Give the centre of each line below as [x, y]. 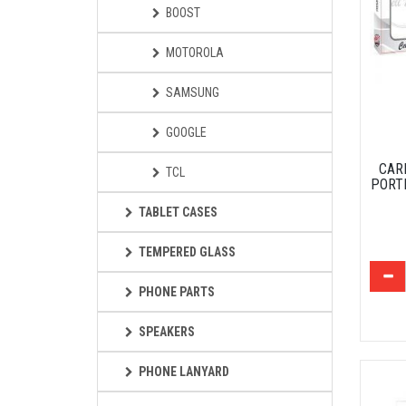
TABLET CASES [178, 212]
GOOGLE [186, 132]
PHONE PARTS [177, 292]
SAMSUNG [193, 92]
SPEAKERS [167, 332]
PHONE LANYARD [184, 372]
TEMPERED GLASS [187, 252]
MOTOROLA [195, 53]
